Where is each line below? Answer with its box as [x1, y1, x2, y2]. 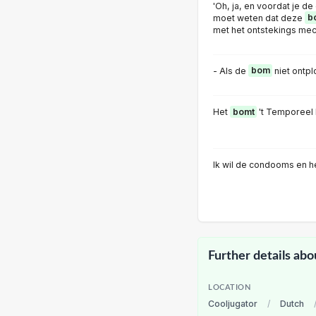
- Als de [213, 65, 248, 76]
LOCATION [208, 284, 251, 291]
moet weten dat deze [213, 12, 305, 23]
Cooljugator [208, 298, 257, 309]
